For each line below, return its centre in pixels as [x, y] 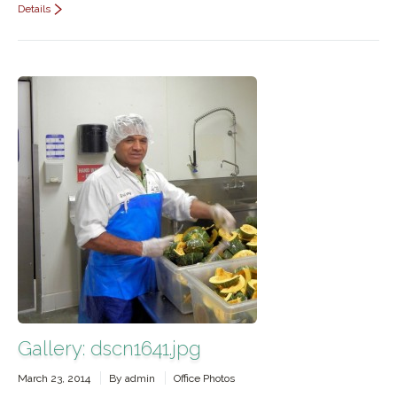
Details [34, 9]
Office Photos [204, 378]
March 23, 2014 [54, 378]
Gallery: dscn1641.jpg [109, 348]
